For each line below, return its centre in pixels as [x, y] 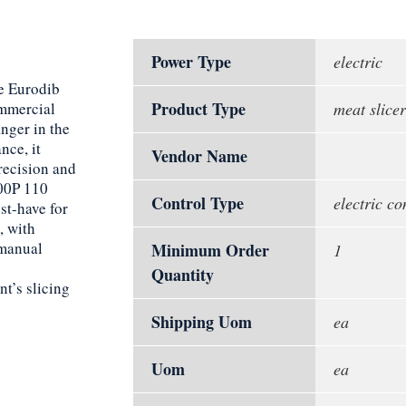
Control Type [198, 203]
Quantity [183, 275]
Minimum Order [210, 251]
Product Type [198, 109]
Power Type [191, 62]
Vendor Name [199, 156]
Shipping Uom [202, 322]
